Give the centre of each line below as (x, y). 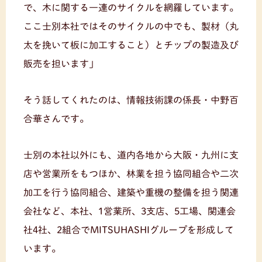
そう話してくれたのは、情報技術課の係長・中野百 (131, 100)
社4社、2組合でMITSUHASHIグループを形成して (129, 230)
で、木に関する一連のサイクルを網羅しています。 (131, 7)
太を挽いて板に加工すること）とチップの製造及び (131, 45)
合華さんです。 (56, 118)
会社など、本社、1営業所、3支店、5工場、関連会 (130, 211)
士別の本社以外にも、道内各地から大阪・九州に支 (131, 155)
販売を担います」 (61, 63)
